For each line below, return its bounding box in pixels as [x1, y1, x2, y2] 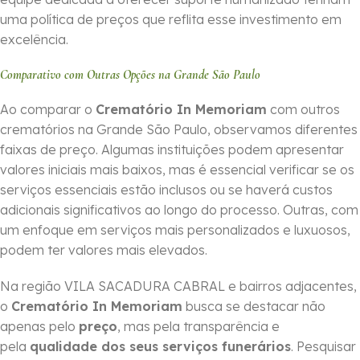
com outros [267, 101, 340, 118]
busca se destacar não [182, 298, 325, 315]
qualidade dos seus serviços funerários [30, 338, 291, 355]
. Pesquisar [291, 338, 356, 355]
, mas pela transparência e [117, 318, 280, 335]
